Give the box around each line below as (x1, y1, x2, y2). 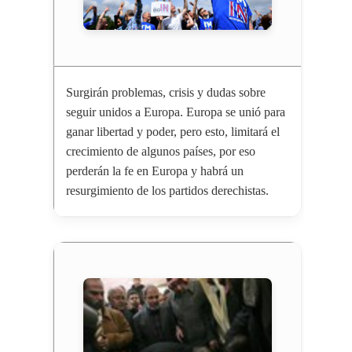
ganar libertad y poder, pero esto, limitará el (65, 125, 280, 139)
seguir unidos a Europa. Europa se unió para (65, 105, 285, 119)
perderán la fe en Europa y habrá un (65, 164, 244, 178)
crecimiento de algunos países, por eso (65, 145, 255, 159)
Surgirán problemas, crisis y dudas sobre (65, 86, 266, 100)
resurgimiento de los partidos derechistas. (65, 184, 269, 198)
